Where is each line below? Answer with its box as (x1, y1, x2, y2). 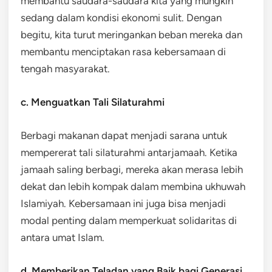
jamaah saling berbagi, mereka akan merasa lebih (21, 163, 243, 175)
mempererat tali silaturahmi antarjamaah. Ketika (21, 146, 237, 158)
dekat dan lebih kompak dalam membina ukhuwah (21, 180, 245, 192)
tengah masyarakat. (21, 62, 110, 75)
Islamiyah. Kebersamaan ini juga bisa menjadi (21, 197, 226, 209)
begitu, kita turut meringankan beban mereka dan (21, 28, 242, 41)
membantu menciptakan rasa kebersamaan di (21, 45, 226, 58)
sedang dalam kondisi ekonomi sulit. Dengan (21, 11, 222, 24)
